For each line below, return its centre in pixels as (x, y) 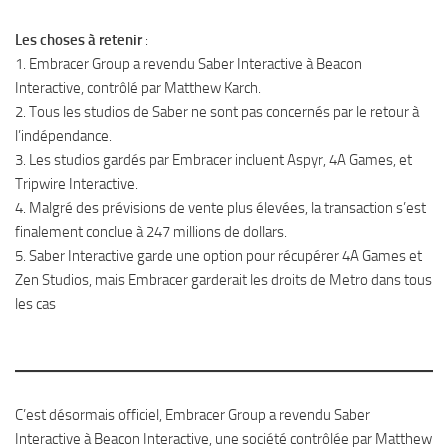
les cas (35, 304)
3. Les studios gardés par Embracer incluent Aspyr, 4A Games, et (213, 160)
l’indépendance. (63, 136)
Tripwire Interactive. (76, 184)
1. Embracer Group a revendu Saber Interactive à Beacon (188, 64)
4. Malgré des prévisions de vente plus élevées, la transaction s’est (220, 208)
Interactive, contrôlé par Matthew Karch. (138, 88)
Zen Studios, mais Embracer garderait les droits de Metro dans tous (223, 280)
